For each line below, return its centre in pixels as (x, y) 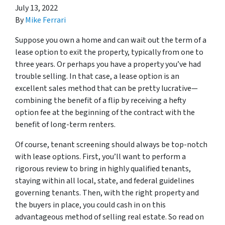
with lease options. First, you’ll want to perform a (100, 156)
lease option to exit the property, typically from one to (109, 52)
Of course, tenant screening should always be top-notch (111, 144)
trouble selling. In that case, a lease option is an (97, 76)
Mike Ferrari (45, 20)
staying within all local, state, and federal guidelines (105, 181)
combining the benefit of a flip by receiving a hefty (100, 100)
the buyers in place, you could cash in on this (90, 205)
